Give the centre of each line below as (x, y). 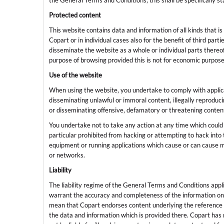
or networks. (67, 155)
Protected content (75, 15)
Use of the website (75, 75)
